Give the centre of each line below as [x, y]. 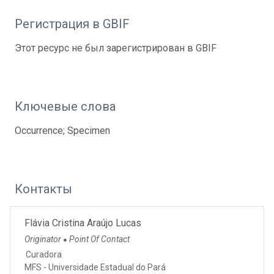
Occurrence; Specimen [62, 130]
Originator [44, 239]
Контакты [43, 189]
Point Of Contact [99, 239]
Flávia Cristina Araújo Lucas [83, 223]
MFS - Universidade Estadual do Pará [95, 267]
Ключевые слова [65, 106]
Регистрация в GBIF [72, 24]
